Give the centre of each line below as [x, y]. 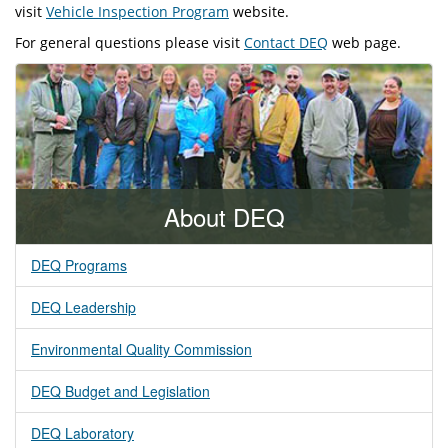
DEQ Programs [79, 264]
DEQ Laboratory [82, 432]
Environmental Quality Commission [141, 348]
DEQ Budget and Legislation [120, 390]
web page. [364, 42]
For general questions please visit [129, 42]
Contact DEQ [286, 42]
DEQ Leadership [83, 306]
